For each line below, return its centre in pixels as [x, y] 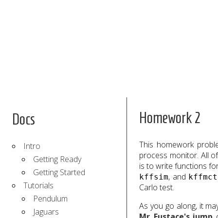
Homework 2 [170, 118]
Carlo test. [157, 188]
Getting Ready [57, 159]
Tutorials [38, 186]
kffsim [154, 177]
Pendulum [50, 199]
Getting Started [59, 173]
